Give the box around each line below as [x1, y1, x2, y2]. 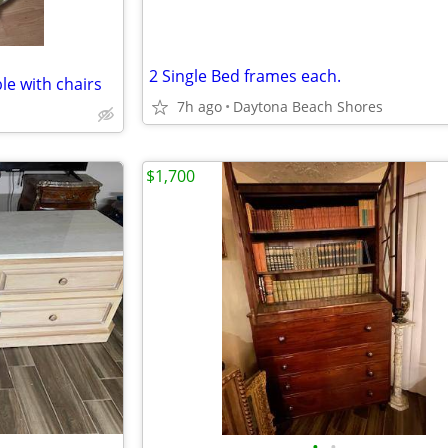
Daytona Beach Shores [233, 97, 383, 116]
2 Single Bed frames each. [149, 65, 341, 87]
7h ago [177, 97, 222, 116]
